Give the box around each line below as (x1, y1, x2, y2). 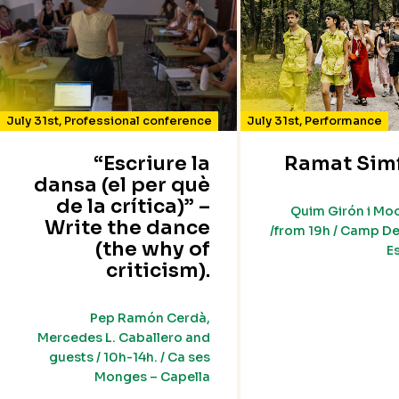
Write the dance (44, 216, 210, 240)
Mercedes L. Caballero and (37, 330, 210, 346)
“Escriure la (93, 151, 210, 176)
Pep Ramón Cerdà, (89, 310, 210, 327)
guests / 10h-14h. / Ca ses (48, 349, 210, 366)
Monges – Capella (94, 369, 210, 386)
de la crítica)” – (55, 194, 210, 219)
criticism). (105, 258, 210, 283)
